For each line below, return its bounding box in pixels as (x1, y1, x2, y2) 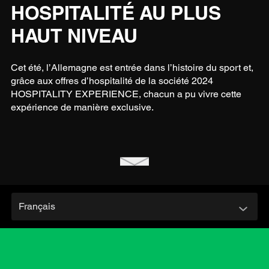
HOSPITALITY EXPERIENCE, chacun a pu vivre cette (10, 88, 241, 100)
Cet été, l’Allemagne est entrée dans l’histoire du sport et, (10, 61, 253, 73)
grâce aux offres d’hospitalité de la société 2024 (10, 74, 213, 86)
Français (18, 200, 55, 212)
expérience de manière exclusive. (10, 101, 154, 113)
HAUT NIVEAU (10, 23, 138, 47)
